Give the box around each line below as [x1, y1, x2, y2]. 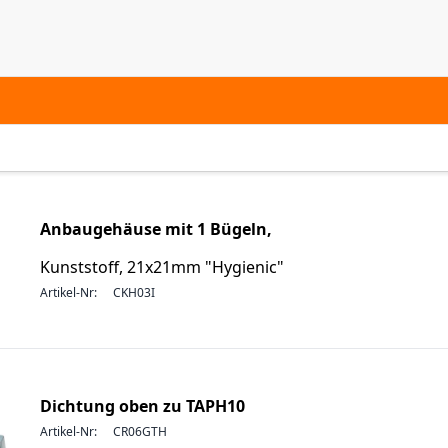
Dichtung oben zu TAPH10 [40, 395, 245, 417]
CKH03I [113, 284, 155, 301]
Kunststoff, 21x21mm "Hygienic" [40, 256, 284, 278]
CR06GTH [113, 423, 167, 440]
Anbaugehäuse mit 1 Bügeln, [40, 218, 272, 240]
